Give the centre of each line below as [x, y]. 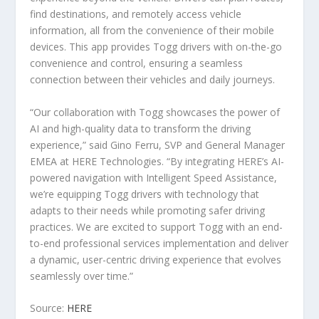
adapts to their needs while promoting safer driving [148, 210]
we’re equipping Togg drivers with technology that [145, 194]
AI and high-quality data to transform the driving [141, 128]
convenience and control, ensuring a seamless [137, 63]
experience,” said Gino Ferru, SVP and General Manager [158, 145]
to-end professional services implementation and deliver [159, 243]
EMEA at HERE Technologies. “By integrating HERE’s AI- [157, 161]
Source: [49, 308]
